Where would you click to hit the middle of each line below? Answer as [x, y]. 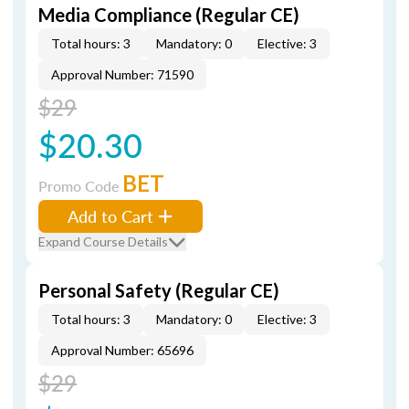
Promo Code [80, 186]
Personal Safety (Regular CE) [159, 290]
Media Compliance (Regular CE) [169, 15]
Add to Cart [110, 216]
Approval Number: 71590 [122, 74]
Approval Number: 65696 [122, 350]
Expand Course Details [103, 241]
